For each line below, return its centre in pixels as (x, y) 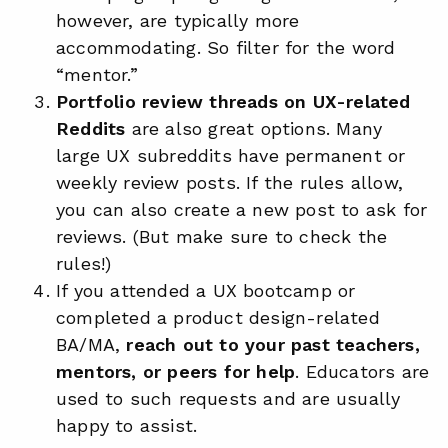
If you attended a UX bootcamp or (206, 290)
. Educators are (362, 371)
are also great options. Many (254, 128)
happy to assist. (127, 425)
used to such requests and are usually (228, 398)
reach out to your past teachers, (273, 344)
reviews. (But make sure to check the (222, 236)
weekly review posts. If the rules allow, (230, 182)
